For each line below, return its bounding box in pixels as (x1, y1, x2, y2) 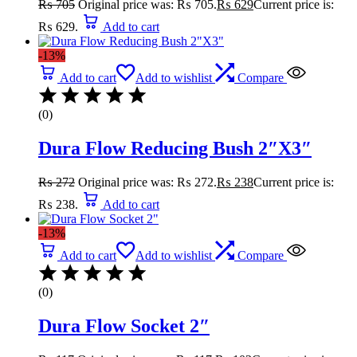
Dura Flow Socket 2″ (38, 316, 210, 337)
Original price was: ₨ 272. (78, 175, 217, 190)
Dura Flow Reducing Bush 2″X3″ (38, 138, 312, 159)
